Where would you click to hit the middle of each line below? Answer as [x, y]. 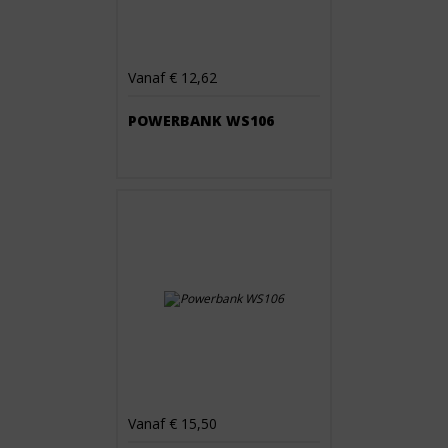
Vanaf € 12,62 [172, 77]
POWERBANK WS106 [201, 120]
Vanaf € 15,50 [172, 423]
